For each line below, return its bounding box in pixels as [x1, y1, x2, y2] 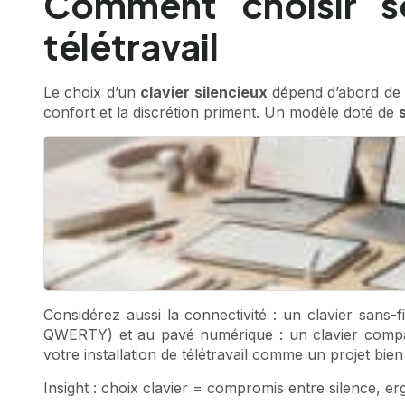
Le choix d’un [43, 83, 141, 102]
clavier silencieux [140, 83, 268, 102]
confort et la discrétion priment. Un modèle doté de [43, 103, 399, 122]
